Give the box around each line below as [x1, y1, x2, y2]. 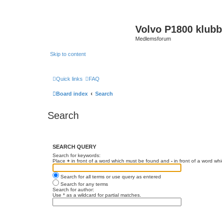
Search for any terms [59, 181, 108, 187]
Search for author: [53, 187, 94, 192]
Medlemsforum [135, 36, 171, 42]
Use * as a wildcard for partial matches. [53, 192, 141, 198]
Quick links [56, 76, 83, 82]
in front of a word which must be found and [70, 158, 171, 164]
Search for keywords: [53, 153, 101, 158]
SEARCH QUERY [53, 144, 96, 150]
